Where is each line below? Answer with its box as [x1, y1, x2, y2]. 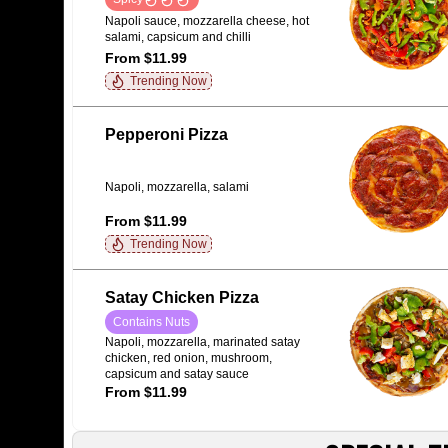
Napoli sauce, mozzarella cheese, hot [105, 14, 309, 29]
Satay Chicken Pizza [105, 289, 259, 306]
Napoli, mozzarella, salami [105, 180, 249, 194]
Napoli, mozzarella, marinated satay [105, 335, 300, 349]
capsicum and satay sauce [105, 367, 249, 381]
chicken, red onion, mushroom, [105, 351, 272, 365]
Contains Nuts [113, 315, 190, 329]
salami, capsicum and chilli [105, 30, 251, 45]
